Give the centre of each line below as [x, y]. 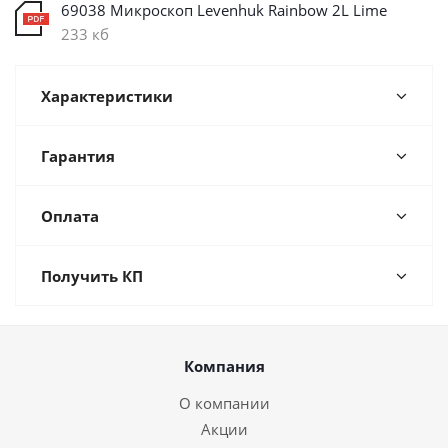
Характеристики [107, 96]
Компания [224, 366]
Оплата [70, 216]
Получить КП [92, 276]
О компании [224, 403]
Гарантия [78, 156]
